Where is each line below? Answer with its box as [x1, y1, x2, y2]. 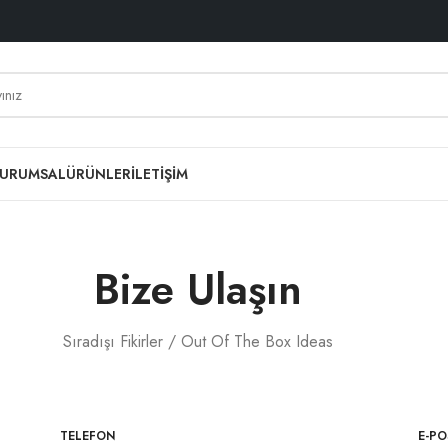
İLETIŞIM [131, 164, 188, 184]
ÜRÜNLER [66, 164, 131, 184]
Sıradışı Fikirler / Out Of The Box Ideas [63, 330, 333, 353]
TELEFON [60, 427, 116, 445]
